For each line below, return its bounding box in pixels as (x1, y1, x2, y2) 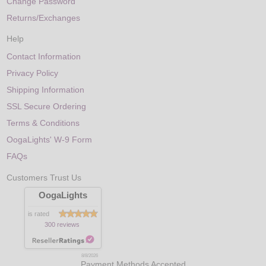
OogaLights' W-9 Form (7, 135, 93, 145)
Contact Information (7, 52, 81, 62)
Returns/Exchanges (7, 12, 81, 23)
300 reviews (45, 220, 80, 228)
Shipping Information (7, 85, 85, 95)
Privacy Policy (7, 68, 59, 78)
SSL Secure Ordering (7, 102, 87, 112)
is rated (28, 210, 50, 217)
